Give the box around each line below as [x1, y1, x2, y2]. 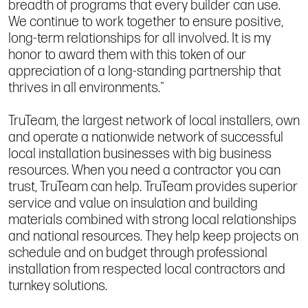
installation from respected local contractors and [8, 261, 285, 278]
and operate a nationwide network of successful [8, 129, 283, 146]
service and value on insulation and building [8, 195, 258, 212]
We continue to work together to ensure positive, [8, 13, 283, 30]
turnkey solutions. [8, 277, 107, 294]
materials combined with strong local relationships [8, 211, 296, 228]
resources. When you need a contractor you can [8, 162, 280, 179]
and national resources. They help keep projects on [8, 228, 298, 245]
